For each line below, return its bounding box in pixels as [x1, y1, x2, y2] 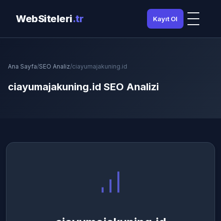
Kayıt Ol [153, 15, 178, 23]
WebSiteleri [16, 13, 73, 25]
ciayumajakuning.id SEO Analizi [8, 81, 159, 93]
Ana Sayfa [8, 63, 37, 70]
